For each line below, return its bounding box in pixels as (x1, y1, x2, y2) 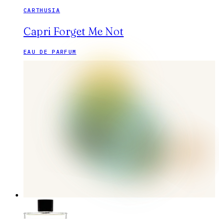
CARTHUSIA (23, 7, 60, 14)
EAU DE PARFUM (23, 48, 77, 56)
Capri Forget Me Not (23, 24, 124, 39)
